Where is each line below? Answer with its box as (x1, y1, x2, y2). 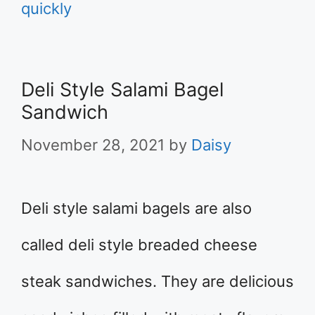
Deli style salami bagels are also (21, 199, 252, 217)
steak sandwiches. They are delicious (21, 272, 294, 290)
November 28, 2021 (21, 136, 165, 154)
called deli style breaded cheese (21, 236, 257, 254)
